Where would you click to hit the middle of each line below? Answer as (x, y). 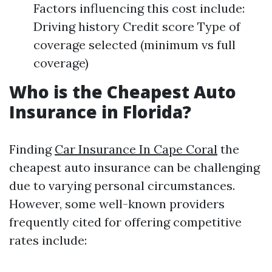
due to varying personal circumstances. (122, 185)
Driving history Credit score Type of (137, 26)
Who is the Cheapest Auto (123, 92)
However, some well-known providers (117, 204)
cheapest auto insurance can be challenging (134, 167)
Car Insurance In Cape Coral (136, 149)
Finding (32, 149)
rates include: (48, 240)
